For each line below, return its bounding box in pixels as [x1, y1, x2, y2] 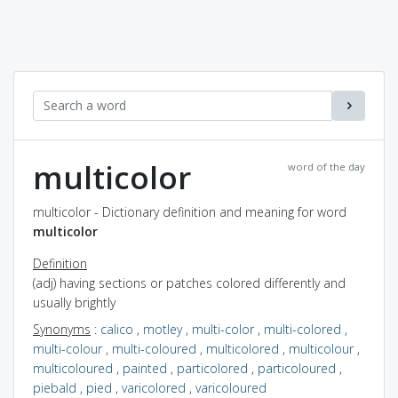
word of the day [288, 159, 365, 173]
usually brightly [33, 293, 115, 311]
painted [123, 359, 167, 377]
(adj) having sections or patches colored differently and [33, 274, 346, 291]
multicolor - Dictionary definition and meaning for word [33, 203, 346, 220]
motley [143, 320, 182, 338]
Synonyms [33, 320, 91, 338]
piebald [33, 378, 76, 396]
